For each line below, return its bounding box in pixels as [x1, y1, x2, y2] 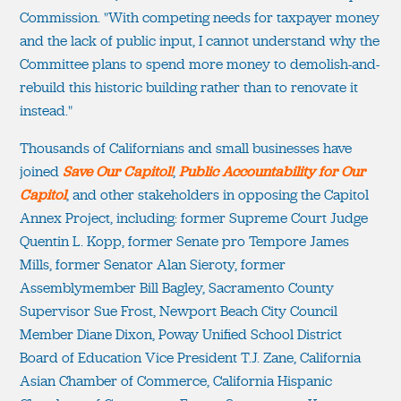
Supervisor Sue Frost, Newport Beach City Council [20, 301, 337, 320]
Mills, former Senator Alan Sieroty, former [20, 254, 286, 274]
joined [20, 161, 63, 181]
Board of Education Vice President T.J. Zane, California [20, 347, 361, 367]
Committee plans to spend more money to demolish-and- [20, 54, 380, 73]
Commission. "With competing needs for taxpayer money [20, 7, 380, 27]
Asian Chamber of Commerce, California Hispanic [20, 371, 332, 390]
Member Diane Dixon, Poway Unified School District [20, 324, 342, 344]
